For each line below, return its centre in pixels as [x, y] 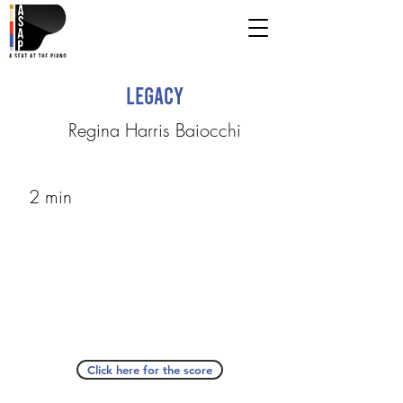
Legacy [154, 95]
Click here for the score [149, 370]
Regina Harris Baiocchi [154, 130]
